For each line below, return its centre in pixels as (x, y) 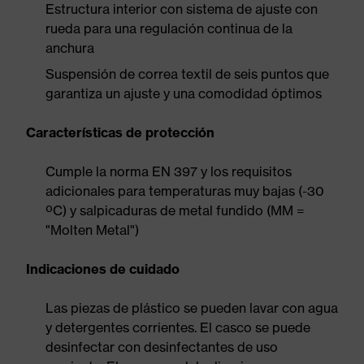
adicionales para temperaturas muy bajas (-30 (185, 191)
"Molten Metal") (92, 230)
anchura (70, 48)
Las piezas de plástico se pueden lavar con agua (192, 308)
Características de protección (120, 132)
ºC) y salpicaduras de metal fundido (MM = (175, 210)
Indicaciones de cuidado (103, 269)
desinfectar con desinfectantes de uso (162, 347)
